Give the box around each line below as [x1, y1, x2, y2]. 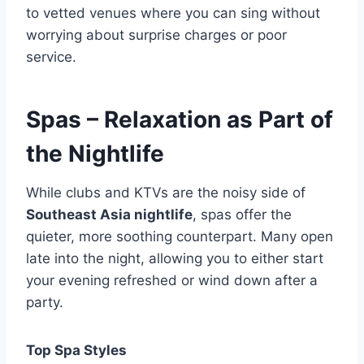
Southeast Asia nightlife [26, 206, 193, 223]
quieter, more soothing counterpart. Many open [26, 228, 333, 245]
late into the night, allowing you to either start [26, 250, 323, 267]
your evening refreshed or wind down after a [26, 272, 318, 289]
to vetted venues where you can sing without [26, 5, 320, 22]
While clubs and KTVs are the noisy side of [26, 184, 305, 201]
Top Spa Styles [26, 342, 127, 359]
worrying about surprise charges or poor [26, 27, 287, 44]
